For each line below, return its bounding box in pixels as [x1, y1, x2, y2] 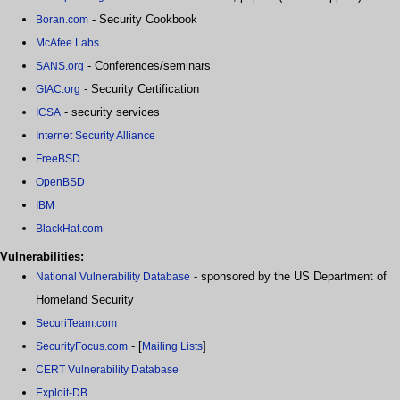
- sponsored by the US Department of [190, 270, 387, 284]
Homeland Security [36, 293, 134, 307]
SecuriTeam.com [36, 317, 117, 330]
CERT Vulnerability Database [36, 363, 179, 377]
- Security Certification [80, 82, 199, 96]
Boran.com [36, 13, 88, 27]
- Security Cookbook [88, 12, 197, 27]
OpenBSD [36, 176, 85, 189]
